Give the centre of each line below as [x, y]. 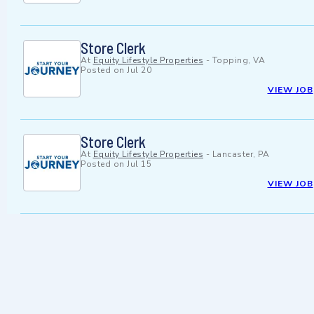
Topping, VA [238, 61]
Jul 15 [139, 164]
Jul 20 [139, 70]
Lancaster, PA [240, 155]
